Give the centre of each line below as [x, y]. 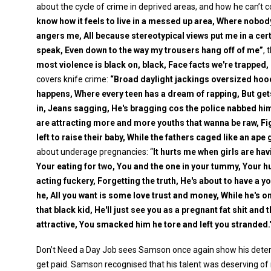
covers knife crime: [73, 79]
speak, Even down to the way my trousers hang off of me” [150, 50]
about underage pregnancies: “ [95, 152]
